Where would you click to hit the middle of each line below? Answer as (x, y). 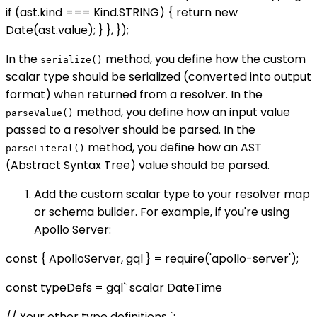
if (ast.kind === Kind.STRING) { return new (122, 12)
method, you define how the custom (204, 59)
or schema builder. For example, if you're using (162, 212)
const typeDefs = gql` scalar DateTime (114, 287)
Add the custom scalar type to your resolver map (172, 194)
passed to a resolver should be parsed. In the (131, 129)
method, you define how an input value (182, 112)
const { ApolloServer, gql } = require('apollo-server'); (152, 258)
